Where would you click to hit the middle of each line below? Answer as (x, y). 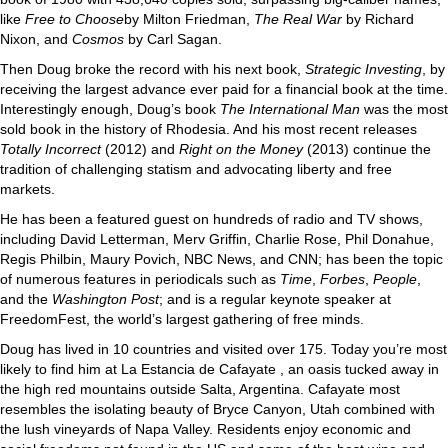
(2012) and (142, 149)
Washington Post (105, 299)
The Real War (298, 19)
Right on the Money (241, 149)
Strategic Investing (363, 69)
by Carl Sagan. (173, 39)
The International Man (290, 109)
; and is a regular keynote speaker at (275, 299)
